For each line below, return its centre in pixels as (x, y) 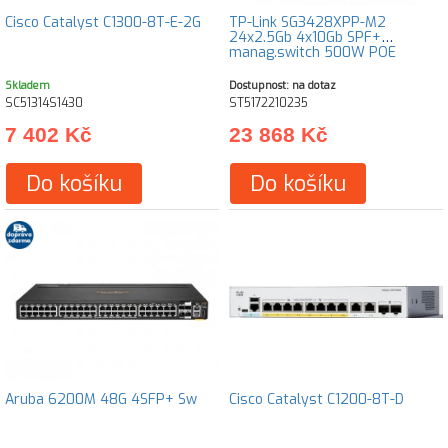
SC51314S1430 (44, 103)
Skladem (27, 85)
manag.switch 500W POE (312, 52)
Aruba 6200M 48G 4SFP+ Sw (101, 399)
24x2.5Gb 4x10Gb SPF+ (305, 37)
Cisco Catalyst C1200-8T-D (316, 399)
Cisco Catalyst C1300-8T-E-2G (103, 22)
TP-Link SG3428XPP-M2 (307, 22)
